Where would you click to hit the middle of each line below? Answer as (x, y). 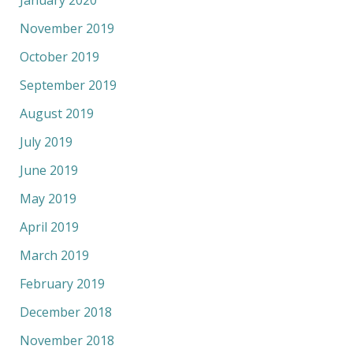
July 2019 (46, 141)
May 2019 (48, 198)
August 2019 (56, 113)
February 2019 (62, 283)
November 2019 (67, 28)
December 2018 (65, 312)
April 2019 (49, 227)
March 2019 (54, 255)
